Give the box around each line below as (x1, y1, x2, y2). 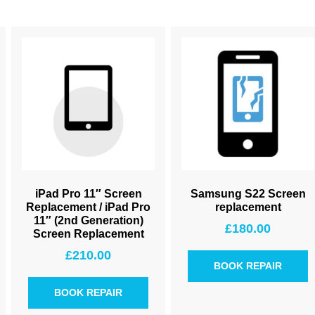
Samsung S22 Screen (190, 188, 306, 200)
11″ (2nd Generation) (33, 214, 143, 226)
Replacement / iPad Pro (26, 201, 150, 213)
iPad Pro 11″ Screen (34, 188, 142, 200)
